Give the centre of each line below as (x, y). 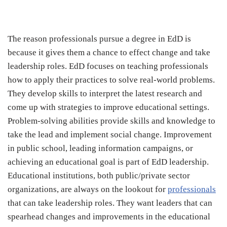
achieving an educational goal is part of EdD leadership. (108, 162)
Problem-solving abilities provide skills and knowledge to (111, 121)
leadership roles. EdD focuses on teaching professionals (108, 66)
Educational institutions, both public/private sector (99, 176)
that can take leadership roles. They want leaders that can (110, 203)
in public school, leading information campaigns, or (100, 148)
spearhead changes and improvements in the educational (109, 217)
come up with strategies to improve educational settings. (108, 107)
